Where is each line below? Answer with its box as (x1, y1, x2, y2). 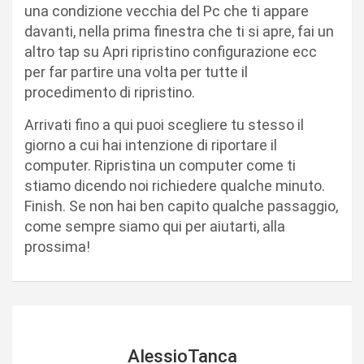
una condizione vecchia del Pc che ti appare (24, 2, 309, 20)
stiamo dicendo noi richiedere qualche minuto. (24, 177, 325, 195)
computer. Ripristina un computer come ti (24, 157, 296, 175)
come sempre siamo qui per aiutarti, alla (24, 218, 285, 236)
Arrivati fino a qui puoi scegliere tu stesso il (24, 116, 304, 134)
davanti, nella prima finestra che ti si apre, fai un (24, 23, 334, 41)
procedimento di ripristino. (24, 84, 195, 102)
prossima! (24, 238, 90, 256)
